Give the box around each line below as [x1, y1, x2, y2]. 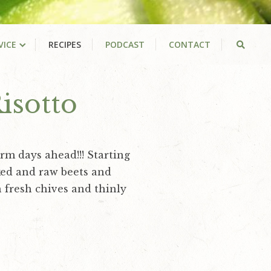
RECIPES [48, 39, 81, 51]
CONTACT [168, 39, 211, 51]
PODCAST [105, 39, 145, 51]
